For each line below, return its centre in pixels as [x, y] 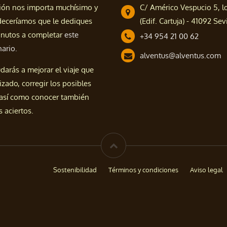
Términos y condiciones [143, 170]
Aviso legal [206, 170]
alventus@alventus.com [180, 56]
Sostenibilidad [75, 170]
